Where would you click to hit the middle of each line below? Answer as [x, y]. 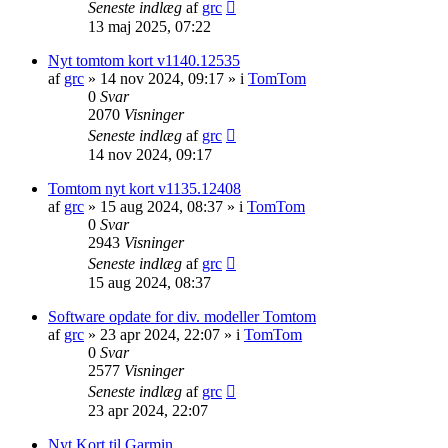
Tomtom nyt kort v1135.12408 [144, 188]
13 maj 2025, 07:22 [149, 26]
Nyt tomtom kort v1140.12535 [144, 60]
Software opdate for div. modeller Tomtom [182, 316]
